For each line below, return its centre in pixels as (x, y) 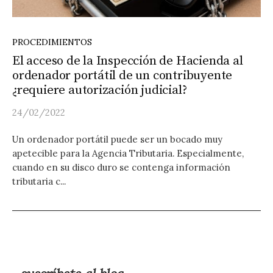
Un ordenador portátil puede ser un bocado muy (117, 140)
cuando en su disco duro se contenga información (121, 168)
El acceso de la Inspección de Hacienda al (128, 61)
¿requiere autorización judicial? (100, 90)
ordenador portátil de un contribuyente (122, 76)
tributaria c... (39, 182)
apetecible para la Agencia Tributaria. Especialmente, (128, 154)
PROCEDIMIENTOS (52, 42)
